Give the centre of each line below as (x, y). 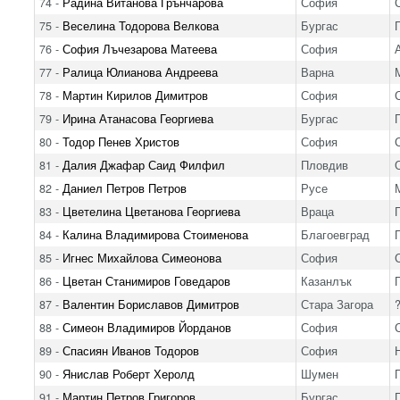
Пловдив (324, 165)
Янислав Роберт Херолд (128, 374)
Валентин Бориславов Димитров (150, 304)
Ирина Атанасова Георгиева (137, 118)
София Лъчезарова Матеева (139, 49)
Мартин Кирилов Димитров (135, 95)
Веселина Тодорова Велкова (140, 25)
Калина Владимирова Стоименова (155, 234)
